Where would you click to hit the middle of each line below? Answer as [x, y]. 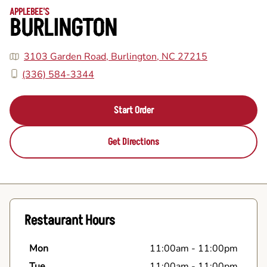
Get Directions [133, 142]
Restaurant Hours [70, 220]
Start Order [133, 110]
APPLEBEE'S [30, 12]
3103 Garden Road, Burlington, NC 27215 [116, 57]
